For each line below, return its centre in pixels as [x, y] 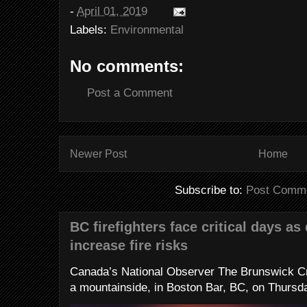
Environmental [147, 30]
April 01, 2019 [112, 11]
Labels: [90, 30]
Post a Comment [130, 93]
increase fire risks [129, 246]
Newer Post [98, 153]
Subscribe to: [210, 191]
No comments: [127, 66]
